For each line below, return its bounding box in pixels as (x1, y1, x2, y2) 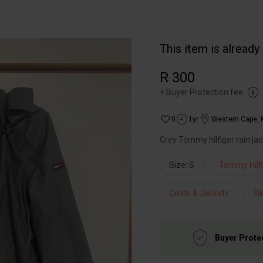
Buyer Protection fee (166, 87, 243, 97)
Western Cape (211, 115, 257, 123)
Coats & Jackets (169, 188, 229, 198)
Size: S (169, 160, 194, 170)
